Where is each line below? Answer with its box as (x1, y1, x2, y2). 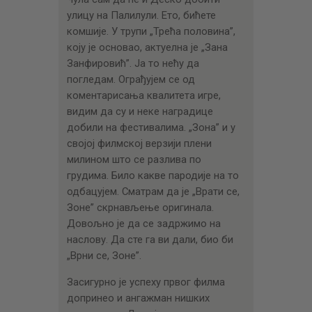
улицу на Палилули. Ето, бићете (66, 8, 216, 22)
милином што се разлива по (66, 153, 201, 166)
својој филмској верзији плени (66, 136, 212, 150)
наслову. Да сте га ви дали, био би (66, 233, 233, 246)
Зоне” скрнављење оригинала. (66, 201, 214, 214)
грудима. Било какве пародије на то (66, 169, 239, 182)
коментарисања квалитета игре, (66, 88, 221, 102)
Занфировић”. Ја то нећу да (66, 56, 199, 70)
